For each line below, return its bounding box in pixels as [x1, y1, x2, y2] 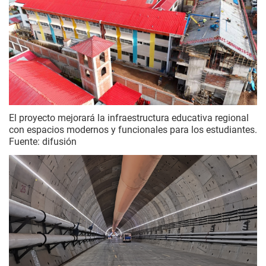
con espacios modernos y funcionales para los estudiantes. [9, 124, 257, 136]
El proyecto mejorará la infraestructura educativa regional [9, 112, 249, 124]
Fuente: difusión [9, 136, 77, 148]
